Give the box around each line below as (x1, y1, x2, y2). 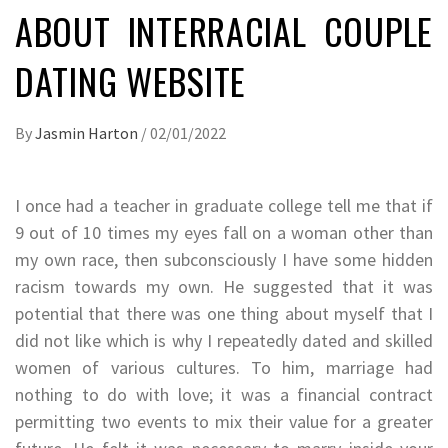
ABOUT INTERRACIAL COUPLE (15, 3, 433, 57)
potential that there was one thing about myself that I (15, 301, 433, 325)
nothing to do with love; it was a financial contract (15, 382, 433, 406)
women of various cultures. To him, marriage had (15, 355, 433, 379)
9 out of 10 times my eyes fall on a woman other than (15, 220, 433, 244)
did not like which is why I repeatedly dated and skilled (15, 328, 433, 352)
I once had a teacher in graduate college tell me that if (15, 193, 433, 217)
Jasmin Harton (35, 122, 141, 143)
